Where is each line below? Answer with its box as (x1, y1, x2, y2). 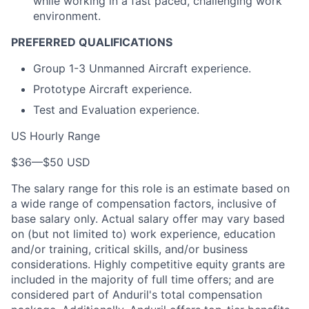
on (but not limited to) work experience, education (11, 227, 275, 241)
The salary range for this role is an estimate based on (11, 181, 290, 195)
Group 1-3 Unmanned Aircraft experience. (33, 61, 251, 75)
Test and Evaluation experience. (33, 103, 199, 117)
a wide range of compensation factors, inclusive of (11, 197, 277, 210)
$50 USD (43, 155, 90, 169)
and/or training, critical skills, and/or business (11, 242, 248, 256)
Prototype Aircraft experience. (33, 82, 192, 96)
